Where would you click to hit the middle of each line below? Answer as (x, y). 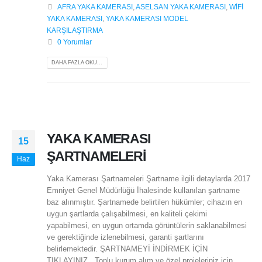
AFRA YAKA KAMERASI (95, 6)
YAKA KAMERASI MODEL (147, 18)
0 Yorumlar (74, 42)
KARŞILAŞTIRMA (75, 30)
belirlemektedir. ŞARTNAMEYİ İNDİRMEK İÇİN (127, 249)
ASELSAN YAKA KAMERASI (180, 6)
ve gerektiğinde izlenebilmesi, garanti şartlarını (125, 237)
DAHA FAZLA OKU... (77, 62)
